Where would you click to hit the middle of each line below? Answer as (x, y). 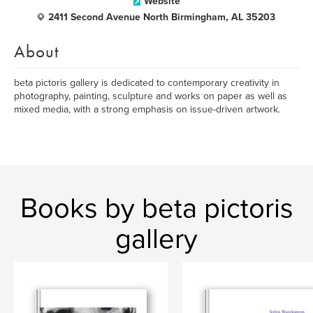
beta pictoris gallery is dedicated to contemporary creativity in (147, 83)
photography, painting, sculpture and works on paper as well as (151, 96)
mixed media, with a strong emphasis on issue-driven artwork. (147, 109)
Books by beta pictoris (156, 208)
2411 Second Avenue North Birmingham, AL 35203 (162, 17)
